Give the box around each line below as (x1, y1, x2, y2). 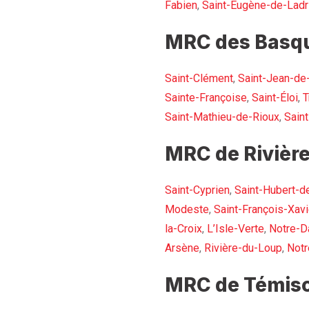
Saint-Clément (165, 72, 233, 86)
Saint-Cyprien (165, 183, 230, 197)
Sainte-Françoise (165, 91, 247, 105)
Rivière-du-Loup (204, 241, 282, 255)
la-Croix (165, 222, 202, 236)
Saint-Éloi (252, 91, 298, 105)
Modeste (165, 203, 209, 217)
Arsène (165, 241, 199, 255)
